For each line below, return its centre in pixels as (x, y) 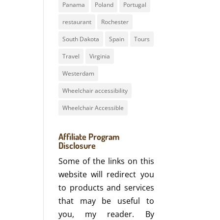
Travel (71, 56)
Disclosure (77, 145)
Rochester (115, 22)
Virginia (100, 56)
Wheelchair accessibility (95, 91)
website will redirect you (106, 174)
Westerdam (79, 73)
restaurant (77, 22)
